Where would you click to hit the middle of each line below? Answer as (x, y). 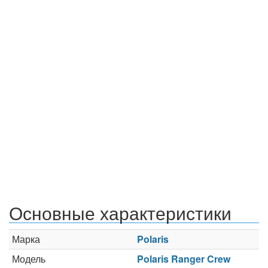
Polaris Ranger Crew (184, 259)
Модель (29, 259)
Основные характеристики (120, 213)
